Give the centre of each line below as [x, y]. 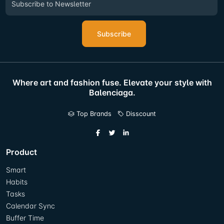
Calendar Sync [30, 206]
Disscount [140, 114]
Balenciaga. [112, 93]
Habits [17, 182]
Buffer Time [25, 218]
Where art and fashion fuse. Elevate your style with [112, 83]
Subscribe [114, 34]
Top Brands [93, 114]
